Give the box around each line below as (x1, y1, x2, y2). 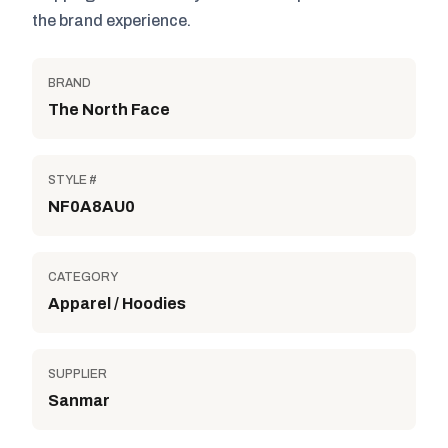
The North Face (48, 101, 170, 118)
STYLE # (48, 173, 97, 187)
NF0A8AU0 (48, 198, 135, 215)
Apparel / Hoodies (48, 295, 186, 312)
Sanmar (48, 392, 110, 409)
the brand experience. (32, 12, 191, 29)
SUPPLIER (48, 367, 107, 381)
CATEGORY (48, 270, 118, 284)
